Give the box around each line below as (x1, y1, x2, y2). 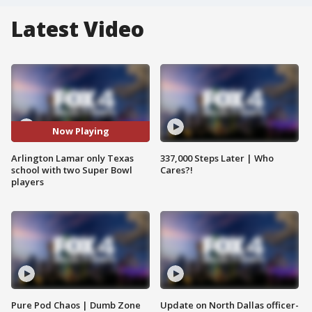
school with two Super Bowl (11, 163, 132, 176)
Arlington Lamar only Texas (11, 151, 134, 164)
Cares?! (160, 163, 193, 176)
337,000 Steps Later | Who (160, 151, 274, 164)
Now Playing (52, 125, 109, 138)
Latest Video (11, 15, 144, 43)
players (11, 175, 44, 188)
